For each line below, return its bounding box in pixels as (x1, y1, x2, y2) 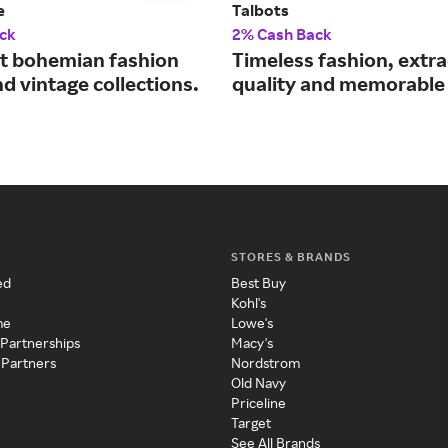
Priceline (230, 394, 286, 412)
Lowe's (230, 314, 273, 332)
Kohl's (230, 294, 266, 312)
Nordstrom (230, 354, 300, 372)
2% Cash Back (232, 24, 332, 45)
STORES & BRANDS (230, 249, 351, 265)
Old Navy (230, 374, 286, 392)
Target (230, 414, 271, 432)
